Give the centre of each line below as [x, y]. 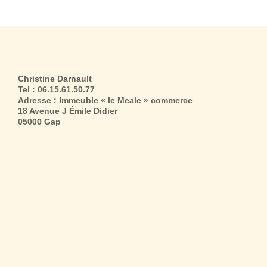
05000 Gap [40, 121]
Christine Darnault [55, 78]
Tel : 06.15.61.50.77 [57, 89]
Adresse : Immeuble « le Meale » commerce [105, 100]
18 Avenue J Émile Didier [68, 111]
